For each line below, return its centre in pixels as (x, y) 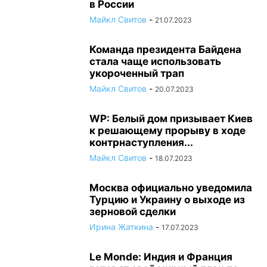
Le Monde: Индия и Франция (161, 257)
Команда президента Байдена (165, 49)
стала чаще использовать (155, 61)
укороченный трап (137, 73)
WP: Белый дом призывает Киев (171, 119)
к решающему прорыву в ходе (167, 131)
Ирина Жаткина (121, 227)
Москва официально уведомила (171, 188)
